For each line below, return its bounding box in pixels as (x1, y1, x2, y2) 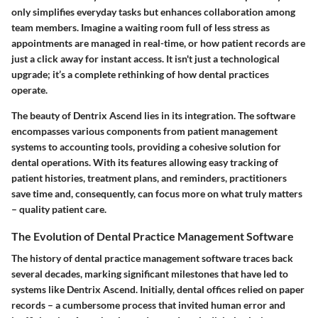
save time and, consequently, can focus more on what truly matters (11, 187, 302, 199)
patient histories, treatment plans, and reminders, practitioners (11, 171, 287, 184)
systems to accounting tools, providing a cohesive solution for (11, 140, 281, 153)
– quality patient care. (11, 202, 106, 215)
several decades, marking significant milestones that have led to (11, 268, 288, 280)
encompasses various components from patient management (11, 124, 278, 137)
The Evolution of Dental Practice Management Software (11, 229, 294, 243)
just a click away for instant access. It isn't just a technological (11, 52, 280, 65)
